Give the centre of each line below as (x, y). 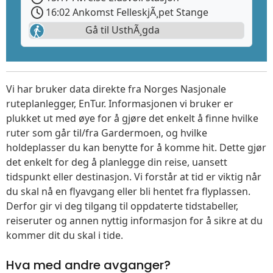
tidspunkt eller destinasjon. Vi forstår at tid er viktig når (134, 177)
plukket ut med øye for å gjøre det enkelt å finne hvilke (132, 119)
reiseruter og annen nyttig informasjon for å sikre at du (134, 221)
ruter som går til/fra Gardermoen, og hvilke (107, 133)
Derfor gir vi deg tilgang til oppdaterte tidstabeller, (122, 206)
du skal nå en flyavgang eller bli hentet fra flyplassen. (128, 192)
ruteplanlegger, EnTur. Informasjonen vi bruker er (120, 104)
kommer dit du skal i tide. (65, 236)
